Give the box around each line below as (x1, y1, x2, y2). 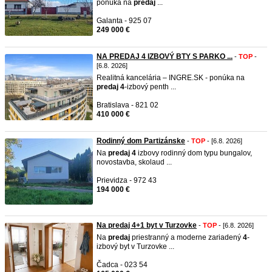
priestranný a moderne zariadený (130, 233, 243, 242)
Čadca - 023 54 (97, 260, 148, 269)
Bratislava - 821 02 (97, 101, 158, 109)
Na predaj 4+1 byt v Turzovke (97, 221, 197, 229)
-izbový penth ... (124, 83, 176, 91)
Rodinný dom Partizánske (97, 137, 185, 145)
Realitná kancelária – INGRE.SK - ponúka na (97, 73, 245, 82)
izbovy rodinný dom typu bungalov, (136, 149, 252, 157)
